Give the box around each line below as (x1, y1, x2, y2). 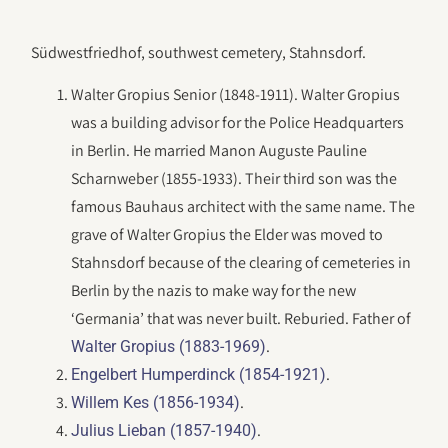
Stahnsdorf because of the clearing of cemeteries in (71, 252, 412, 274)
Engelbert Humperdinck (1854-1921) (71, 365, 327, 385)
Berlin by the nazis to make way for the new (71, 280, 357, 302)
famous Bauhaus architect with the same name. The (71, 196, 416, 218)
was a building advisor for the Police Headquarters (71, 112, 405, 134)
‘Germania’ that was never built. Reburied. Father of (71, 308, 412, 330)
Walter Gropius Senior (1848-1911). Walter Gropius (71, 84, 401, 106)
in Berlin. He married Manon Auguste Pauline (71, 140, 368, 162)
